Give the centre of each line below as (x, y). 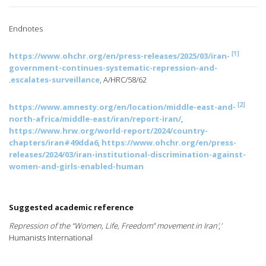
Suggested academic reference (71, 208)
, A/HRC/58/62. (123, 80)
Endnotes (26, 29)
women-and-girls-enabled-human (76, 167)
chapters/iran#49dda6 (53, 143)
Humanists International (51, 238)
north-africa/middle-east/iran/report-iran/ (95, 119)
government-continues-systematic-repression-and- (113, 68)
